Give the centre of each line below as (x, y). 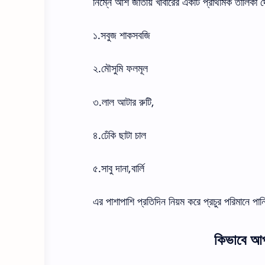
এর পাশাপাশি (114, 202)
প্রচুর (212, 202)
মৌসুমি (112, 69)
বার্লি (138, 168)
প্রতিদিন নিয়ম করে (169, 202)
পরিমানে (237, 202)
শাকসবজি (135, 36)
